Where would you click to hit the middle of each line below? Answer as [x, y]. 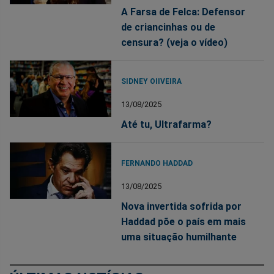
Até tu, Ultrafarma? [167, 124]
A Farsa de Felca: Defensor [183, 12]
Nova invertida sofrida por [182, 206]
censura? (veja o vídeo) [175, 42]
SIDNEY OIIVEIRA [152, 81]
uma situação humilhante [179, 237]
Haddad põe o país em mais [184, 221]
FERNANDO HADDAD [157, 163]
